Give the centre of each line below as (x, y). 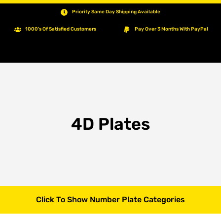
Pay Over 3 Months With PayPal (171, 29)
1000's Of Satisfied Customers (61, 29)
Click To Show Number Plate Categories (110, 200)
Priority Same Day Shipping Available (116, 12)
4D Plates (110, 124)
